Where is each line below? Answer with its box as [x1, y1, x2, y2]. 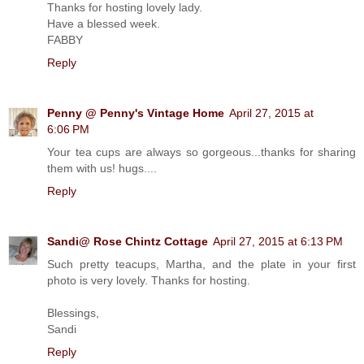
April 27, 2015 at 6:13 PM [213, 235, 343, 249]
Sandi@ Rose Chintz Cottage [47, 235, 208, 249]
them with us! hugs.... [47, 162, 157, 175]
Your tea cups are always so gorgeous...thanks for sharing [47, 145, 356, 159]
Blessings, [47, 306, 99, 320]
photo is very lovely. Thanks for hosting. [47, 274, 250, 288]
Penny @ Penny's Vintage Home [47, 106, 224, 120]
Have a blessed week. [47, 17, 160, 31]
